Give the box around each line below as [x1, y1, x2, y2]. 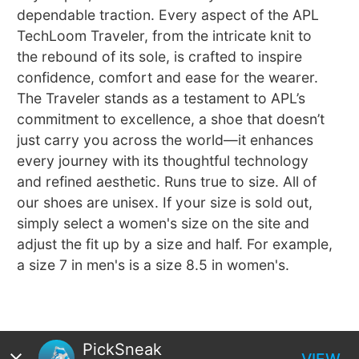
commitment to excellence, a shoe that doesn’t [17, 111, 325, 128]
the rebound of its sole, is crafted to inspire [17, 48, 303, 66]
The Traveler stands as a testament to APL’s [17, 90, 306, 107]
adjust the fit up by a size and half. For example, [17, 236, 333, 253]
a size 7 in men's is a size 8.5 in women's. [17, 256, 290, 274]
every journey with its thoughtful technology [17, 152, 309, 170]
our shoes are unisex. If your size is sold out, [17, 194, 313, 212]
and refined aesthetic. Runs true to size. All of [17, 173, 317, 191]
